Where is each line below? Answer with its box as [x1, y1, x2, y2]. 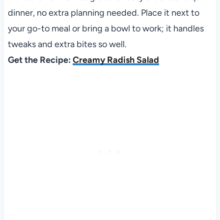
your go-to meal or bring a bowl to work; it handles [7, 23, 204, 34]
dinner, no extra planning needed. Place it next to [7, 7, 199, 18]
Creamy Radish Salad [72, 54, 159, 65]
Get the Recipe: [7, 54, 73, 65]
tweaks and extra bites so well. [7, 38, 127, 50]
